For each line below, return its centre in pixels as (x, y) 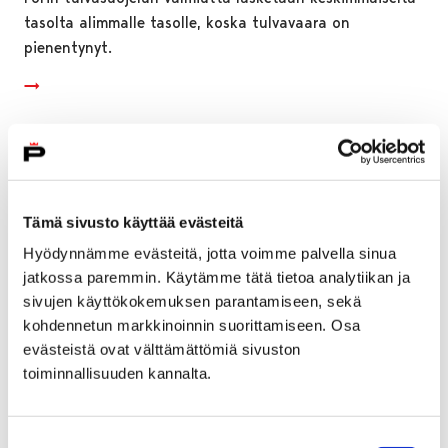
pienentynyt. (68, 47)
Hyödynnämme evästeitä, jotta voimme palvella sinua (209, 253)
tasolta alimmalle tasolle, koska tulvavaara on (187, 22)
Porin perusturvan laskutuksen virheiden (203, 417)
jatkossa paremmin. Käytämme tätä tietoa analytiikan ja (216, 277)
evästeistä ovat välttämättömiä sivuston (162, 349)
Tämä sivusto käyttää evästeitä (133, 222)
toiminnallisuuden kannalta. (117, 373)
